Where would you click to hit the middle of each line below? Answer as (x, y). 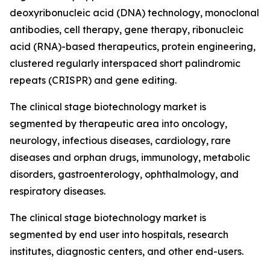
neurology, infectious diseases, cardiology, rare (120, 141)
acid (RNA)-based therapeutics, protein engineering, (133, 47)
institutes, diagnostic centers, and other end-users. (127, 252)
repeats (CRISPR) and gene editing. (93, 80)
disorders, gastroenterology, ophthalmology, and (124, 174)
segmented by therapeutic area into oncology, (118, 124)
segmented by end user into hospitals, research (119, 235)
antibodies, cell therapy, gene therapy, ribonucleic (127, 30)
